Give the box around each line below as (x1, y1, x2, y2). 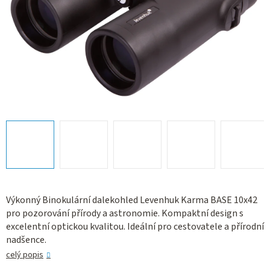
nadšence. (6, 233, 46, 247)
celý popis (6, 249, 43, 262)
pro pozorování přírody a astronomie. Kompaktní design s (6, 207, 243, 221)
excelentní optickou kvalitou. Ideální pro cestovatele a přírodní (6, 220, 264, 234)
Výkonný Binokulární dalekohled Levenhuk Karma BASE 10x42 (6, 193, 257, 207)
